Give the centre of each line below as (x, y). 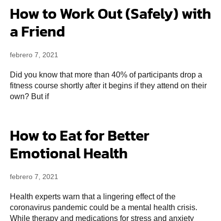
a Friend (37, 31)
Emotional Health (69, 153)
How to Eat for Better (80, 135)
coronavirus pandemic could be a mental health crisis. (104, 207)
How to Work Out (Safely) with (110, 14)
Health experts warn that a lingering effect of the (93, 197)
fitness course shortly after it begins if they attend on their (108, 86)
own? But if (29, 96)
